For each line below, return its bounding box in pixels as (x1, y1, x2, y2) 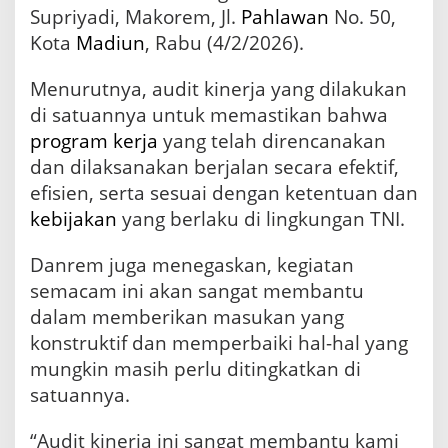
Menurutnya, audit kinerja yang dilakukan (30, 76, 407, 103)
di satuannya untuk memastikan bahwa (30, 102, 388, 129)
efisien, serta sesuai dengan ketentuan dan (30, 180, 418, 207)
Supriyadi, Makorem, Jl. (30, 4, 241, 31)
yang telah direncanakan (158, 128, 386, 155)
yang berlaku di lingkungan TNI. (117, 206, 405, 233)
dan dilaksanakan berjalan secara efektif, (30, 154, 399, 181)
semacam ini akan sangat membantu (30, 278, 364, 305)
